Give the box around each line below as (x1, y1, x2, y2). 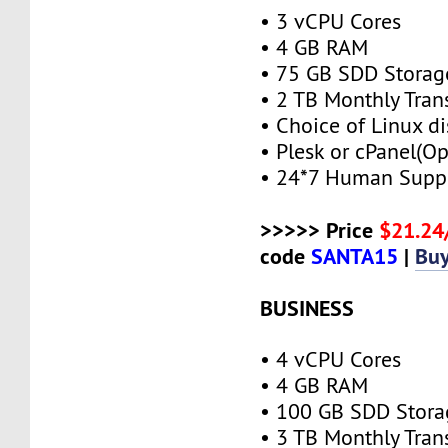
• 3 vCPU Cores (260, 7, 402, 35)
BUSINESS (260, 293, 355, 322)
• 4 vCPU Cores (260, 345, 402, 373)
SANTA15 (311, 241, 399, 270)
